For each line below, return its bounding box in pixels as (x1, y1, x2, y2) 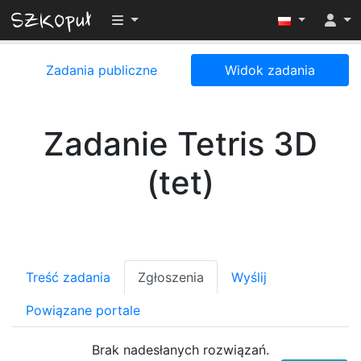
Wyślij (231, 269, 267, 285)
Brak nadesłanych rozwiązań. (92, 342, 269, 358)
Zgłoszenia (138, 269, 204, 285)
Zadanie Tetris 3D (44, 124, 317, 164)
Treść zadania (26, 269, 110, 285)
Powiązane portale (26, 302, 140, 318)
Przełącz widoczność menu (111, 11, 278, 27)
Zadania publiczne (46, 62, 157, 78)
